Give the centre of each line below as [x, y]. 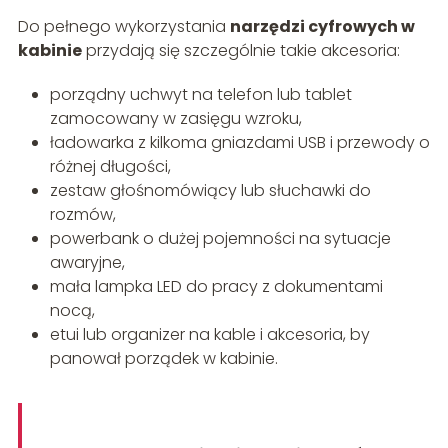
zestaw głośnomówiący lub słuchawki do [210, 191]
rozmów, [82, 215]
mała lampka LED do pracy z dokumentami [216, 287]
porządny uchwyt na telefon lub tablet [200, 95]
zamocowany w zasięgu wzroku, [175, 119]
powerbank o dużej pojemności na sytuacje [220, 239]
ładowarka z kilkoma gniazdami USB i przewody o [239, 143]
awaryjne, [87, 263]
